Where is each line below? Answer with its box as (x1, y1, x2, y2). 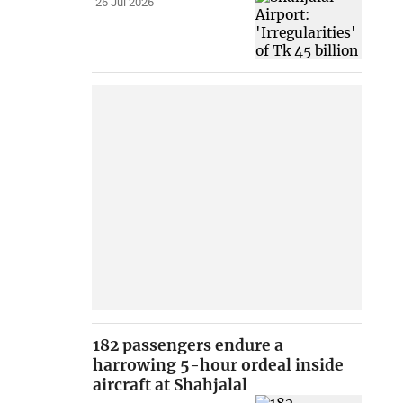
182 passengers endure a (93, 336, 284, 356)
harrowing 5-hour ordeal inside (93, 355, 345, 376)
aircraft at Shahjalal (93, 375, 248, 396)
